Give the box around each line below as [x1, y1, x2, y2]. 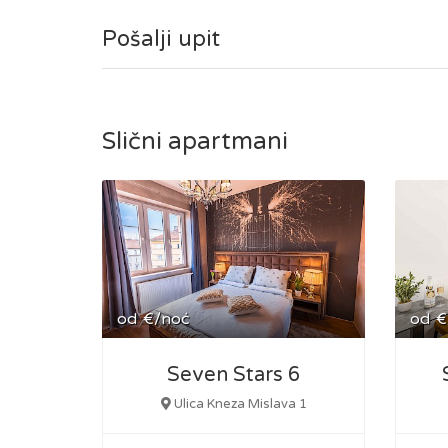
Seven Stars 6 [166, 362, 301, 387]
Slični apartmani [102, 127, 288, 156]
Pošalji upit [102, 26, 220, 52]
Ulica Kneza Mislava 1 [170, 395, 307, 412]
